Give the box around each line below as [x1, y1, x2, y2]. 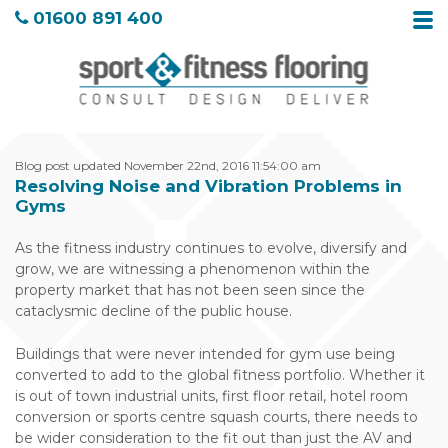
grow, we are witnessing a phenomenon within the [15, 260, 370, 278]
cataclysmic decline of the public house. [15, 302, 292, 320]
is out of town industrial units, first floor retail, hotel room [15, 387, 408, 405]
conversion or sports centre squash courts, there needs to [15, 408, 418, 426]
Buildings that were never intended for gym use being [15, 345, 395, 363]
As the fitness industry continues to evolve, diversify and [15, 239, 407, 257]
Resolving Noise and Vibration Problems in [15, 176, 402, 196]
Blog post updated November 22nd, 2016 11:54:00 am [15, 158, 321, 173]
